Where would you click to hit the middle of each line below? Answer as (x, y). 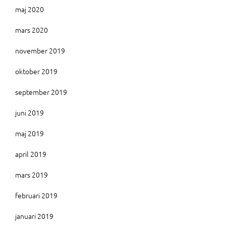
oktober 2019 (36, 71)
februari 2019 (36, 195)
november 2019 (40, 50)
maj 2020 (30, 9)
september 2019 (41, 92)
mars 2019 (32, 174)
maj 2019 (30, 133)
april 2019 (31, 154)
